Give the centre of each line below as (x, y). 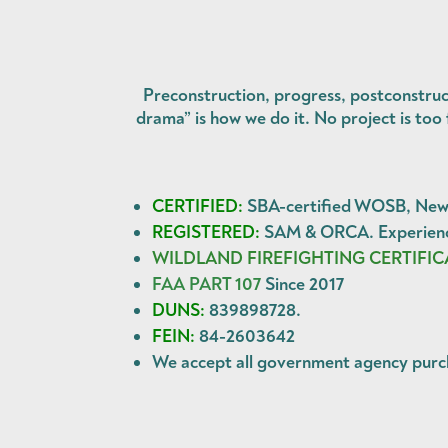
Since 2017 (303, 284)
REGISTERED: (206, 232)
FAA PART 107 (207, 284)
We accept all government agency (282, 362)
